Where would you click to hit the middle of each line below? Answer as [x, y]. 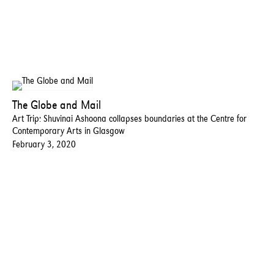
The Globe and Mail [57, 104]
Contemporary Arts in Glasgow [68, 130]
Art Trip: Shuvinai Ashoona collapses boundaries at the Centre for [129, 118]
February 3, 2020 [44, 144]
